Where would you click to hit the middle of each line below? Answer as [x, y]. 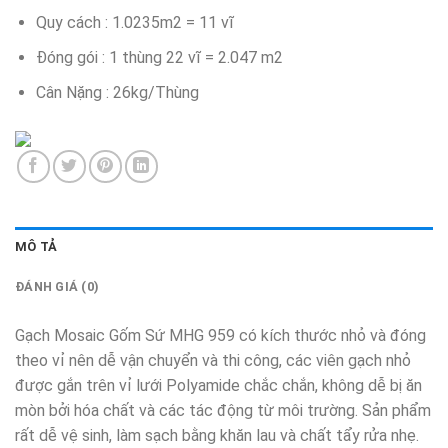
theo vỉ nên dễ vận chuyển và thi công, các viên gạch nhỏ [213, 360]
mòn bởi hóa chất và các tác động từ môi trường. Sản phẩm [223, 410]
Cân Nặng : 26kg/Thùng [117, 92]
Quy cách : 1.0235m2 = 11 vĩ [134, 23]
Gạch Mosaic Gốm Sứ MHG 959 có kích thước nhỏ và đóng [220, 335]
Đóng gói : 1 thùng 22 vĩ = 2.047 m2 [159, 58]
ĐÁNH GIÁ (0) [57, 286]
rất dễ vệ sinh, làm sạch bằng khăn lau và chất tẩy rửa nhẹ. [217, 435]
